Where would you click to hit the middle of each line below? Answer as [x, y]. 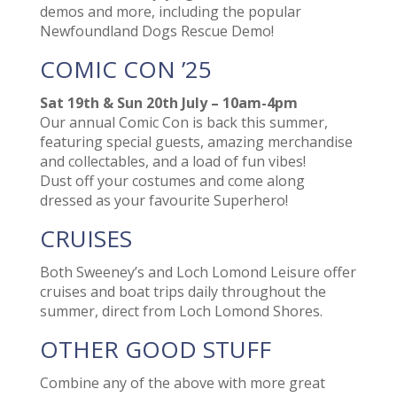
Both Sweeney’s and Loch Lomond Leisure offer [198, 272]
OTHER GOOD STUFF [155, 350]
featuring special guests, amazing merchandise [196, 142]
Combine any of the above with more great [182, 383]
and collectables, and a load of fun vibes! [172, 162]
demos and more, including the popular [170, 12]
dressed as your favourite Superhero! [163, 201]
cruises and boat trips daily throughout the [183, 292]
